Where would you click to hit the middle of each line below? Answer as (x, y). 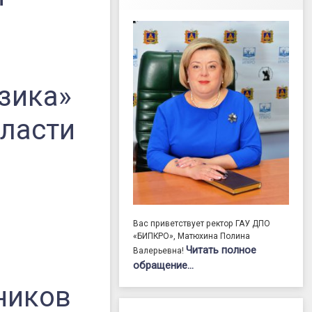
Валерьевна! (160, 251)
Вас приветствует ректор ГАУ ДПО (202, 224)
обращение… (164, 266)
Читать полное (221, 250)
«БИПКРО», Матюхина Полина (192, 236)
